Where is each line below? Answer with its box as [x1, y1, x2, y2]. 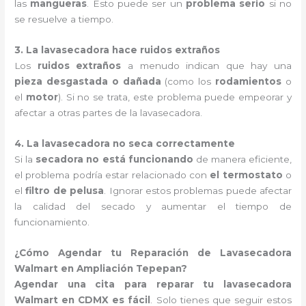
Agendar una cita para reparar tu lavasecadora [14, 278, 292, 290]
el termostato [210, 169, 283, 180]
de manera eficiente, [193, 153, 292, 165]
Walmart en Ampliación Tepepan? [14, 262, 188, 274]
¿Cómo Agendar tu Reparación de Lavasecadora [14, 247, 292, 258]
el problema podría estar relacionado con [14, 169, 210, 180]
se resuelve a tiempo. [14, 14, 114, 25]
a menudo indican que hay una [121, 59, 292, 71]
